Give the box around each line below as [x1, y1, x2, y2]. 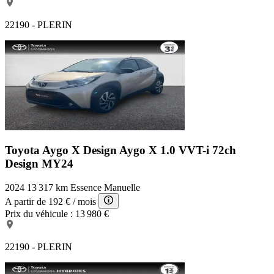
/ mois [73, 196, 96, 207]
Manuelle [104, 182, 140, 193]
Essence [70, 182, 102, 193]
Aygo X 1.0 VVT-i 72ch [119, 144, 236, 157]
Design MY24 [5, 157, 73, 171]
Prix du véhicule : [5, 209, 73, 220]
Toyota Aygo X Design [5, 144, 119, 157]
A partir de [5, 196, 46, 207]
